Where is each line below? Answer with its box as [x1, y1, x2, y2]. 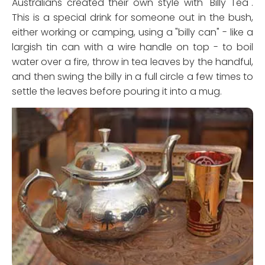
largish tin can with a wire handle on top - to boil [12, 40, 253, 54]
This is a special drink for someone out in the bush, [12, 11, 253, 25]
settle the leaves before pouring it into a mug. [12, 85, 222, 99]
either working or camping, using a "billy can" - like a [12, 25, 253, 40]
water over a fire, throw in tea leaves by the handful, [12, 55, 253, 69]
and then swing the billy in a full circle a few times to [12, 70, 253, 84]
